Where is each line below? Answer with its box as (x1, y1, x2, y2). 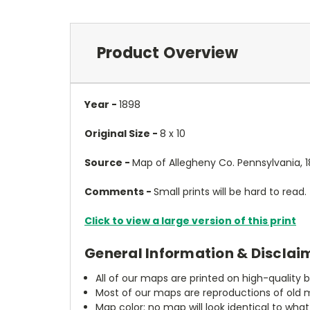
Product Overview (96, 42, 238, 64)
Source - (84, 155, 132, 170)
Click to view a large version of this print (84, 213, 296, 228)
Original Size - (84, 126, 160, 140)
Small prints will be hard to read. (154, 184, 307, 199)
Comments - (84, 184, 154, 199)
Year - (84, 97, 119, 111)
